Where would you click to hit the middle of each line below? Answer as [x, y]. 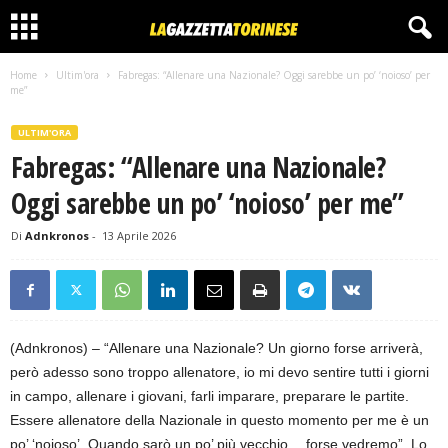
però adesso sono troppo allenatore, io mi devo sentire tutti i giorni [219, 372]
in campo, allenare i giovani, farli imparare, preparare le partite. [209, 396]
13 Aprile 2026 [139, 235]
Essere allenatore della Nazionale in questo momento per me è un [219, 420]
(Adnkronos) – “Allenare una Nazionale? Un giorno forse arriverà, [216, 348]
